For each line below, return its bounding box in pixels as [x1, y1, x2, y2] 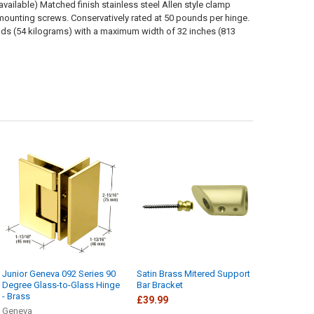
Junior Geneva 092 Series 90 [2, 268, 116, 280]
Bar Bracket [137, 280, 184, 291]
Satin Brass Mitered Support [137, 268, 251, 280]
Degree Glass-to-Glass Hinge [2, 280, 121, 291]
